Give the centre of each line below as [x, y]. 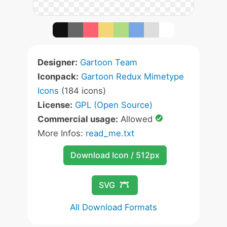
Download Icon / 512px [115, 155]
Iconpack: [58, 77]
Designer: [58, 62]
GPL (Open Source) [114, 105]
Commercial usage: [78, 119]
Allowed [137, 119]
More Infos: [62, 133]
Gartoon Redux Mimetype [133, 77]
